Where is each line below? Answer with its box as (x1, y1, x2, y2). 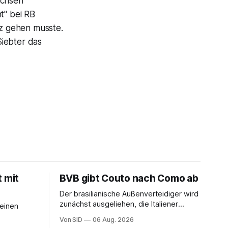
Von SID (59, 216, 83, 223)
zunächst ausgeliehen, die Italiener (59, 199, 178, 209)
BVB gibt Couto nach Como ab (59, 173, 198, 184)
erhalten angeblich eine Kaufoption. (59, 210, 181, 219)
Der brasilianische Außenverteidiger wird (59, 189, 198, 198)
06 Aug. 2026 (93, 216, 134, 223)
